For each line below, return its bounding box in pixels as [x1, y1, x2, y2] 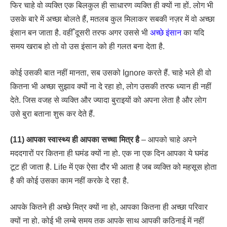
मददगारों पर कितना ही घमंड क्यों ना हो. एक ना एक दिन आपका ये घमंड [10, 149, 208, 158]
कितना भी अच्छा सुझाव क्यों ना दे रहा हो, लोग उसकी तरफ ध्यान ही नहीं [10, 82, 211, 91]
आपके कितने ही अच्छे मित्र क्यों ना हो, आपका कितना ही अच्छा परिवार [10, 202, 208, 211]
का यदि [181, 28, 204, 37]
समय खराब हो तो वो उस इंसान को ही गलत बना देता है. [10, 42, 165, 51]
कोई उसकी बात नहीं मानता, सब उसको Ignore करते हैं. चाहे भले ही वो [10, 68, 211, 77]
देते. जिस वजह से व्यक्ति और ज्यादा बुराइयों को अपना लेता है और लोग [10, 95, 206, 104]
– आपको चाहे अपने [139, 135, 197, 144]
